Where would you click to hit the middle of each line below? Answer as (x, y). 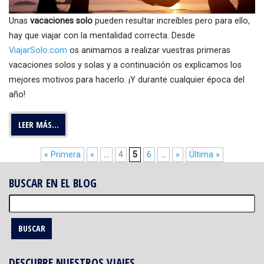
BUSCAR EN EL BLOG (53, 183)
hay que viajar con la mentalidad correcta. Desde (102, 36)
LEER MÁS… (38, 125)
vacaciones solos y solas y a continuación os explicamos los (125, 65)
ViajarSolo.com (38, 51)
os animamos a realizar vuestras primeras (149, 51)
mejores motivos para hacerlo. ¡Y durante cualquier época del (127, 80)
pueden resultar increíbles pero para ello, (171, 21)
